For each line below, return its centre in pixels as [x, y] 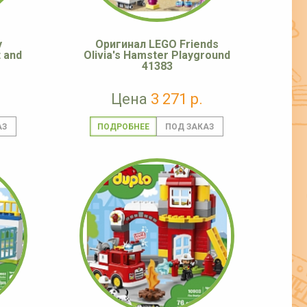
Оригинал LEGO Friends [157, 45]
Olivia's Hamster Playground [157, 56]
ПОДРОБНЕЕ [123, 127]
